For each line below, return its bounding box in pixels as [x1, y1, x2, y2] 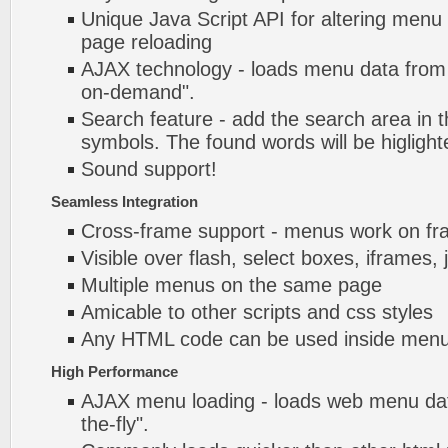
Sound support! [81, 158, 217, 180]
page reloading [81, 31, 212, 53]
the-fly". [81, 413, 149, 435]
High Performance [51, 363, 178, 380]
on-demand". [81, 81, 195, 103]
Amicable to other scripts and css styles [81, 301, 433, 323]
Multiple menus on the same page [81, 274, 382, 296]
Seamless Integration [51, 193, 198, 210]
